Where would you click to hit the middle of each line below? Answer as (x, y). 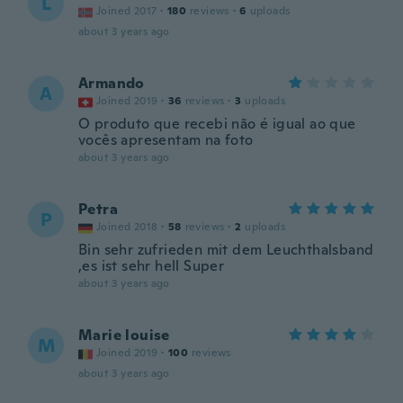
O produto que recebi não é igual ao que (217, 124)
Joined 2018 (127, 227)
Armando (112, 83)
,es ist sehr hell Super (152, 266)
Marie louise (124, 335)
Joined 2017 (127, 11)
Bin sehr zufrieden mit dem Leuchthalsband (226, 250)
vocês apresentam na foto (166, 140)
